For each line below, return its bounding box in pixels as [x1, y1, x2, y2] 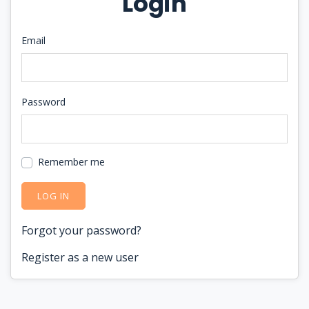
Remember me [38, 155, 105, 168]
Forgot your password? [21, 223, 141, 238]
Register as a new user [21, 250, 139, 265]
